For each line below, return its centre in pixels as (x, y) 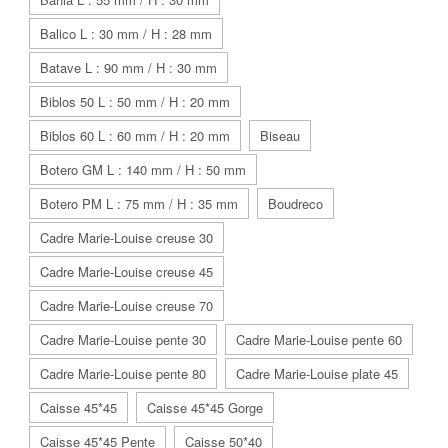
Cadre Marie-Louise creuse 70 (126, 305)
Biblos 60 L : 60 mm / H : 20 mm (135, 135)
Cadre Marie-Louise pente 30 (123, 339)
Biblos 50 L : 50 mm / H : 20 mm (135, 101)
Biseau (280, 135)
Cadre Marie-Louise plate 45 (317, 373)
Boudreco (295, 203)
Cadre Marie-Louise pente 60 (319, 339)
